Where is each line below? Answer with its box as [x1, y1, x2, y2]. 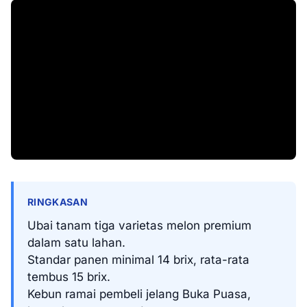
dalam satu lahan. [27, 236, 125, 249]
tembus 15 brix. [27, 270, 110, 284]
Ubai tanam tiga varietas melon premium [27, 219, 251, 232]
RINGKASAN [27, 196, 88, 208]
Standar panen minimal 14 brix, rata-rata [27, 253, 249, 267]
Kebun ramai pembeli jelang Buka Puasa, [27, 287, 251, 301]
